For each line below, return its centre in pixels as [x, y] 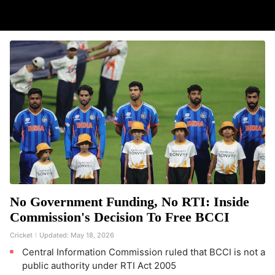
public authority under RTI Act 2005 [99, 265]
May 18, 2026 [92, 235]
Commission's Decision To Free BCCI [120, 217]
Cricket [21, 235]
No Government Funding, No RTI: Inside [130, 202]
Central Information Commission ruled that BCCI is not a [144, 252]
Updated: [54, 235]
